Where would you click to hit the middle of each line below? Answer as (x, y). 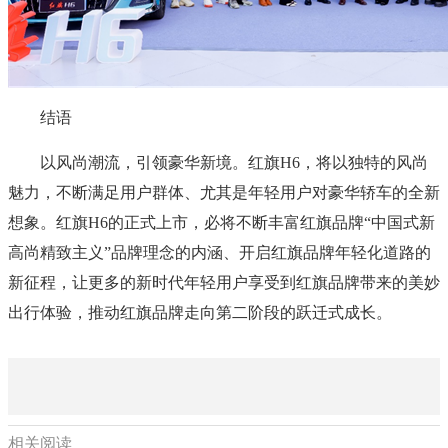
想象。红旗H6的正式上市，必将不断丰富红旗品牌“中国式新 (221, 222)
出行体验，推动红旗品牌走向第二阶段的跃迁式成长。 (200, 312)
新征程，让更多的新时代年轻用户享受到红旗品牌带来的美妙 (224, 282)
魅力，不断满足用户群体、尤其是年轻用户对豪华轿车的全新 (224, 192)
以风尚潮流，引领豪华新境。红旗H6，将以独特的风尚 (218, 162)
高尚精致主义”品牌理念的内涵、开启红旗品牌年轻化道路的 (219, 252)
